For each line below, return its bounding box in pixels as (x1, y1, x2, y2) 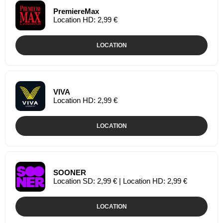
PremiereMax (53, 6, 99, 15)
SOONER (53, 168, 86, 177)
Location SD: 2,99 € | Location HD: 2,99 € (53, 176, 187, 185)
